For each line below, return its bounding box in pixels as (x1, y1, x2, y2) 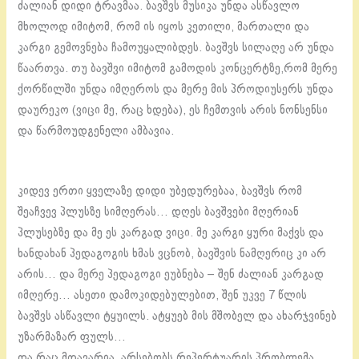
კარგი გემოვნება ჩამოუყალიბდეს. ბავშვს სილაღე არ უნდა (18, 42, 335, 54)
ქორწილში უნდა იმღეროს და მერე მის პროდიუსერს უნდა (18, 83, 334, 95)
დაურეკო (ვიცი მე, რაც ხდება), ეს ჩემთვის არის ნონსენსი (18, 104, 329, 116)
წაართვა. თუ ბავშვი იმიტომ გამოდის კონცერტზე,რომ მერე (18, 63, 338, 75)
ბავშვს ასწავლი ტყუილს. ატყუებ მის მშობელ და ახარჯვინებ (18, 311, 337, 323)
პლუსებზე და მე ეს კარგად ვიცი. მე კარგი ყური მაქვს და (18, 228, 325, 240)
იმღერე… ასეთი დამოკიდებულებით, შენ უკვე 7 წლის (18, 290, 308, 302)
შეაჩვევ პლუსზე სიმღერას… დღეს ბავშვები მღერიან (18, 207, 300, 219)
